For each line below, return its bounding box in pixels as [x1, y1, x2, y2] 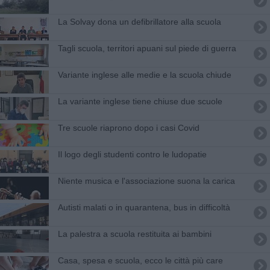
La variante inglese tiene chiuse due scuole [57, 96, 222, 106]
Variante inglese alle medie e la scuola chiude [57, 69, 231, 80]
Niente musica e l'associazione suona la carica [57, 175, 235, 186]
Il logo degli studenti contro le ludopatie [57, 149, 207, 159]
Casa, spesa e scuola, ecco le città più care [57, 255, 223, 265]
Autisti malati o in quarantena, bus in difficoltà [57, 202, 230, 212]
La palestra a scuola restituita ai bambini [57, 228, 212, 239]
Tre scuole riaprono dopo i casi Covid [57, 122, 199, 133]
